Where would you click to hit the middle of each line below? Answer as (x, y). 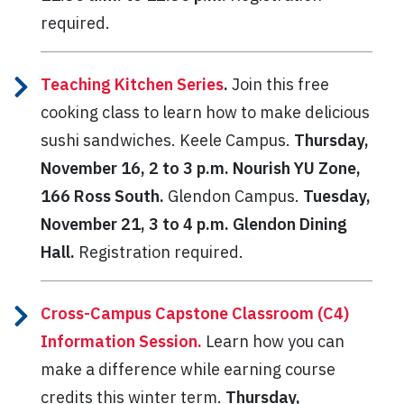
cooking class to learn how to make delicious (205, 112)
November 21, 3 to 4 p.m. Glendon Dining (194, 224)
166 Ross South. (102, 196)
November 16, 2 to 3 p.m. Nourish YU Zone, (201, 168)
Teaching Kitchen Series (132, 84)
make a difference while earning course (188, 369)
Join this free (279, 84)
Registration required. (159, 252)
